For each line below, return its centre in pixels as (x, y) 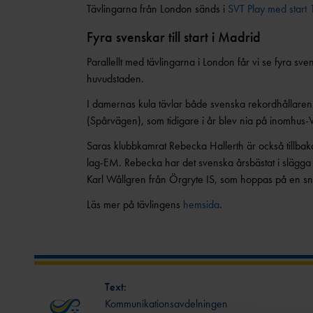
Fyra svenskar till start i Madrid (173, 37)
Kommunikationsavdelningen (166, 304)
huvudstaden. (115, 79)
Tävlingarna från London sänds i (157, 9)
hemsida (201, 204)
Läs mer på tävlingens (134, 204)
